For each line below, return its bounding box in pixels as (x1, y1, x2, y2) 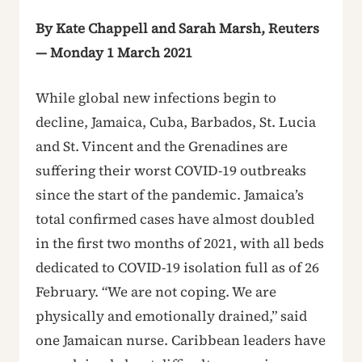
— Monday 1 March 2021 (36, 42, 192, 62)
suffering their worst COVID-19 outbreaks (36, 160, 306, 180)
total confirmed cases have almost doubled (36, 208, 314, 229)
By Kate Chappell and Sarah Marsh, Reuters (36, 18, 319, 38)
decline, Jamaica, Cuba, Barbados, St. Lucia (36, 112, 316, 132)
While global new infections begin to (36, 87, 276, 107)
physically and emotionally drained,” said (36, 305, 307, 326)
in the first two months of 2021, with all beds (36, 233, 324, 253)
